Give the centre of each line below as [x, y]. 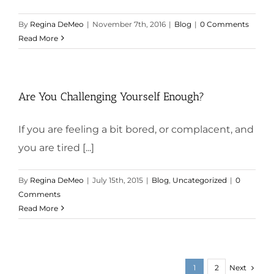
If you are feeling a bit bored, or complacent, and [136, 129]
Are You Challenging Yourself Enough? [111, 96]
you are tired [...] [56, 147]
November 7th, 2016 [129, 24]
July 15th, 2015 [118, 180]
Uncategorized [200, 180]
